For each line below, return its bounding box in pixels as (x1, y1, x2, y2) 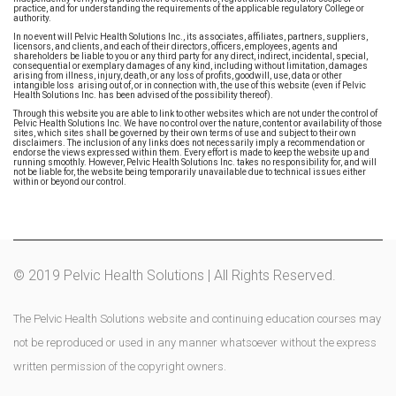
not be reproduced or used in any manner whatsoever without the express (13, 336, 377, 350)
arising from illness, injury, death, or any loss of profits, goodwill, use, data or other (13, 71, 342, 81)
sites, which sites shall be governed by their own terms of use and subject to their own (13, 128, 356, 139)
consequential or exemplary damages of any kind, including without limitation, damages (13, 61, 368, 72)
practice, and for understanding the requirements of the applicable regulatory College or (13, 4, 364, 14)
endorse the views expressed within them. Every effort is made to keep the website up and (13, 148, 369, 158)
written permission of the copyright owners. (13, 360, 226, 374)
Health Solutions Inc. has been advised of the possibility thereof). (13, 90, 273, 101)
